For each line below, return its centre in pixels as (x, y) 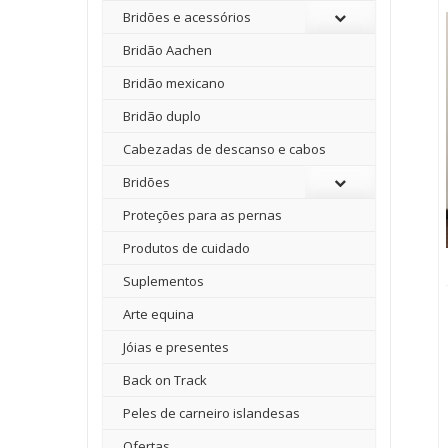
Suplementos (163, 281)
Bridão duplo (162, 116)
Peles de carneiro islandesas (211, 413)
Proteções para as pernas (202, 215)
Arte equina (158, 314)
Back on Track (165, 380)
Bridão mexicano (174, 83)
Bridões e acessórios (187, 17)
